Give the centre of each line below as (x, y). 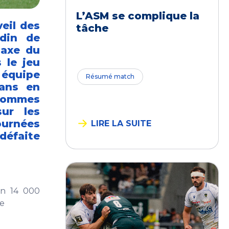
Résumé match (110, 77)
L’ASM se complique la (138, 16)
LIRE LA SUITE (121, 123)
